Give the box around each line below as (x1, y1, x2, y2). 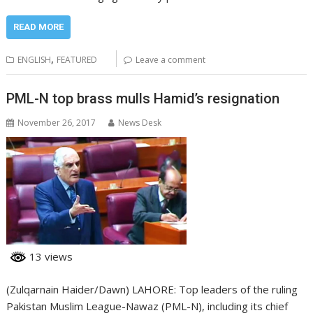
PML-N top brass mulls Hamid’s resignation (6, 89, 280, 107)
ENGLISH (17, 54, 52, 66)
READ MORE (13, 22, 64, 33)
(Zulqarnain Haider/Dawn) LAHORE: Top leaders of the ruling (6, 282, 298, 297)
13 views (27, 249, 73, 264)
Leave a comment (136, 54, 206, 66)
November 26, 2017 (17, 116, 96, 129)
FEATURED (57, 54, 98, 66)
